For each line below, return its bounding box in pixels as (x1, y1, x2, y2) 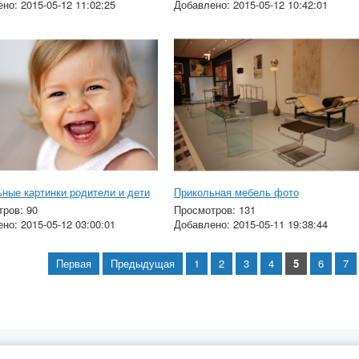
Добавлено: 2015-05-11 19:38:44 (173, 216, 328, 232)
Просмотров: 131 (173, 201, 256, 217)
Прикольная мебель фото (173, 184, 299, 200)
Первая (56, 255, 91, 271)
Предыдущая (111, 255, 175, 271)
